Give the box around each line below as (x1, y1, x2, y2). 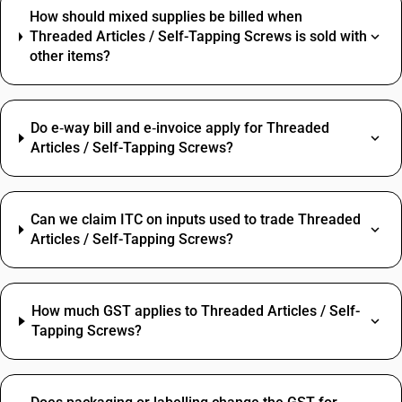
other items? (29, 48, 110, 65)
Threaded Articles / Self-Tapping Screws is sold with (29, 28, 367, 45)
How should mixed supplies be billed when (29, 8, 302, 25)
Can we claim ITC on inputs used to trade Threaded (31, 211, 361, 228)
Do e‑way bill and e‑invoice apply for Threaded (31, 119, 330, 136)
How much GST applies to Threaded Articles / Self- (31, 302, 361, 319)
